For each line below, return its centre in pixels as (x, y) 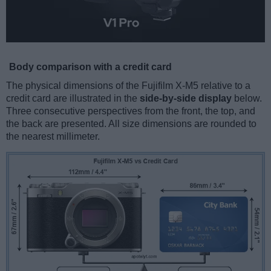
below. (247, 99)
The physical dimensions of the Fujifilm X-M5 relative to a (128, 86)
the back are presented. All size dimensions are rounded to (131, 124)
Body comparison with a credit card (90, 67)
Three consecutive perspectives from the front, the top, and (131, 111)
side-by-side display (186, 99)
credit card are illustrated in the (73, 99)
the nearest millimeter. (53, 137)
